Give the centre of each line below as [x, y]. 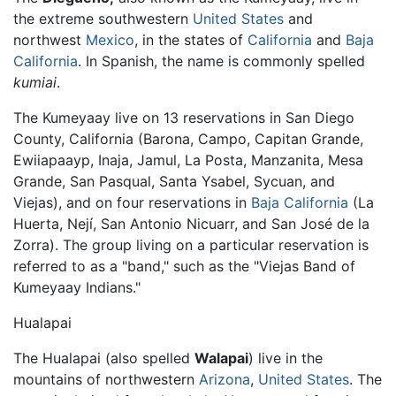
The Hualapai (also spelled [104, 358]
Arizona [225, 380]
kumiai [35, 83]
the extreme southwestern [103, 19]
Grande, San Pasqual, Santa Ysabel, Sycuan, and [174, 182]
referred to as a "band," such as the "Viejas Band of [184, 267]
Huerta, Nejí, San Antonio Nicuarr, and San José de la [191, 224]
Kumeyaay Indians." [77, 288]
